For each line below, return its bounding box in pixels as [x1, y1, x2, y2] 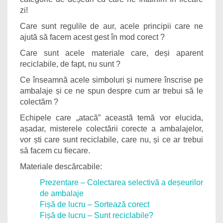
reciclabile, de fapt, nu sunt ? [20, 60, 120, 68]
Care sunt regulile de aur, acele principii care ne [20, 22, 203, 30]
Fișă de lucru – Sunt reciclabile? [40, 211, 153, 220]
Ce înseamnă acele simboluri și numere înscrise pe [20, 76, 203, 84]
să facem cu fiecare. [20, 146, 90, 155]
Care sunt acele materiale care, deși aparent [20, 49, 203, 57]
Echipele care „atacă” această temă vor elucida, [20, 113, 203, 122]
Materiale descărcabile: [20, 162, 102, 171]
